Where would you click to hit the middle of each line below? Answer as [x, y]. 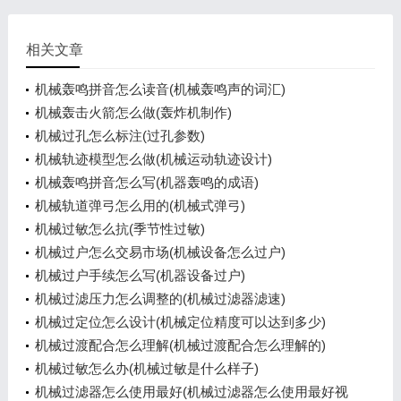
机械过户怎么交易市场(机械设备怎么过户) [160, 252]
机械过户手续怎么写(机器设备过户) [140, 275]
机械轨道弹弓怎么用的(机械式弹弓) [140, 205]
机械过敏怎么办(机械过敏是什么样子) [146, 368]
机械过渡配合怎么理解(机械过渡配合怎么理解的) [180, 345]
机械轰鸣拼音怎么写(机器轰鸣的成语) [146, 182]
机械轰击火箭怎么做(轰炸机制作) [133, 112]
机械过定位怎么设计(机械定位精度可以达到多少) [180, 322]
